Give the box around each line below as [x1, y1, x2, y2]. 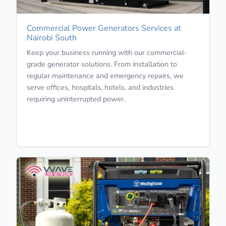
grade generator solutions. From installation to [27, 59, 177, 69]
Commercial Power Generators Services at [27, 22, 181, 34]
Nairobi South [27, 32, 77, 43]
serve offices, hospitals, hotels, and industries [27, 82, 174, 92]
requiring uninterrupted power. [27, 93, 125, 104]
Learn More [42, 121, 86, 132]
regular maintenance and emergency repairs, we [27, 70, 184, 81]
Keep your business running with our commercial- [27, 47, 187, 58]
